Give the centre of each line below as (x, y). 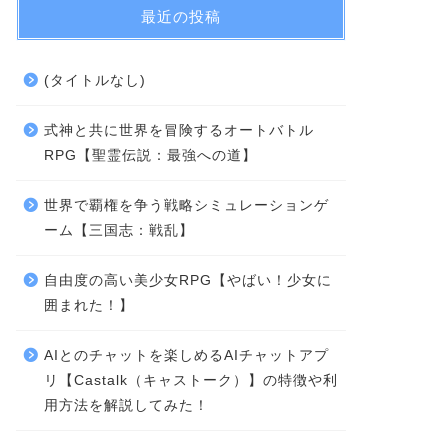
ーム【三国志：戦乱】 (118, 230)
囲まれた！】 (88, 305)
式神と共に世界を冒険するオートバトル (178, 130)
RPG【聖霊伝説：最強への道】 (150, 155)
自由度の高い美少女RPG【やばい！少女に (187, 280)
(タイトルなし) (94, 80)
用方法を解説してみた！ (126, 405)
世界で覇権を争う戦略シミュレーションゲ (186, 205)
